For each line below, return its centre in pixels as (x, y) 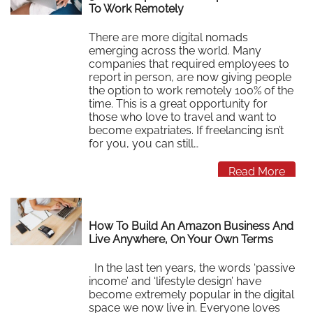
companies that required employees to (189, 64)
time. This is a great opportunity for (179, 103)
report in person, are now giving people (190, 77)
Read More (257, 171)
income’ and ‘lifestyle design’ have (175, 281)
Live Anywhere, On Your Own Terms (183, 240)
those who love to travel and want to (183, 117)
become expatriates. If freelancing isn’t (187, 130)
